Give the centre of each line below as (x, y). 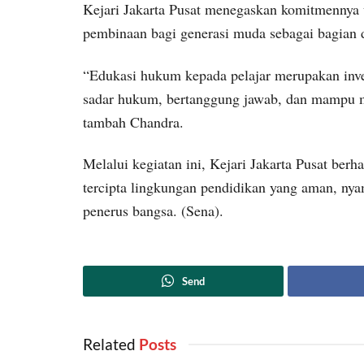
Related (109, 344)
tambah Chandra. (133, 121)
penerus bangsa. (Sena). (153, 211)
